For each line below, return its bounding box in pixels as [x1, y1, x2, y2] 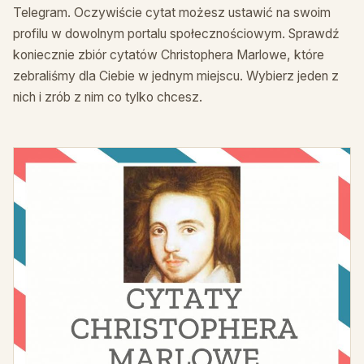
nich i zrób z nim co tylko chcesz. [13, 89, 202, 106]
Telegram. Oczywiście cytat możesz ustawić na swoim [13, 5, 331, 21]
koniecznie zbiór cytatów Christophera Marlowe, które [13, 47, 324, 63]
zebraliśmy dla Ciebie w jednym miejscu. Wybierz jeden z [13, 68, 339, 84]
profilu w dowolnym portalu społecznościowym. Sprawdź [13, 26, 340, 42]
